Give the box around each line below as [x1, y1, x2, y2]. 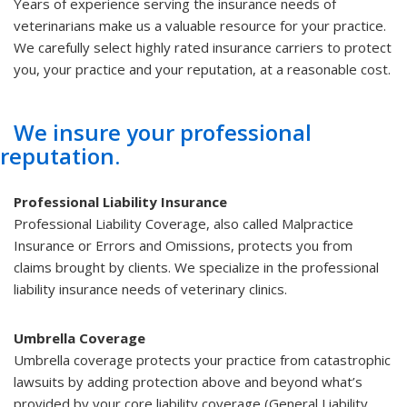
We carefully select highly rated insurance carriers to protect [14, 38, 392, 57]
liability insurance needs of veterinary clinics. [14, 280, 287, 299]
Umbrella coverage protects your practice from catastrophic [14, 351, 391, 370]
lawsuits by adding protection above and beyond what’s [14, 372, 362, 392]
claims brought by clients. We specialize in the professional [14, 258, 379, 277]
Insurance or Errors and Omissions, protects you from [14, 236, 352, 255]
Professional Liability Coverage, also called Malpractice [14, 214, 353, 233]
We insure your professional [14, 117, 312, 148]
